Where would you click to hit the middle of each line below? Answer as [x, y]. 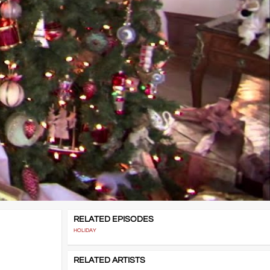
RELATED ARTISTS [109, 261]
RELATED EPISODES [113, 220]
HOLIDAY [85, 231]
